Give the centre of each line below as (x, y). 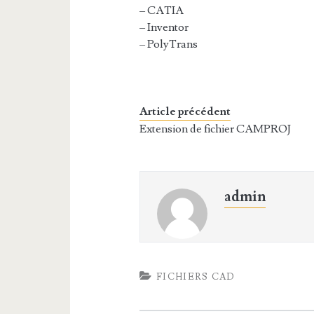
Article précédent (185, 111)
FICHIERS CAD (196, 277)
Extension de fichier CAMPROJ (216, 129)
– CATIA (162, 11)
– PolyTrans (169, 44)
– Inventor (164, 27)
